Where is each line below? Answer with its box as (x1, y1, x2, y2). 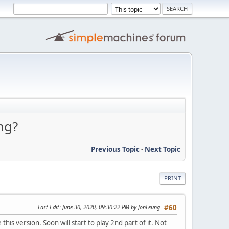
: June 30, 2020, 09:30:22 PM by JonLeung (59, 202, 160, 211)
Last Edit (38, 202, 59, 211)
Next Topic (145, 144, 180, 154)
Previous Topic (91, 144, 140, 154)
